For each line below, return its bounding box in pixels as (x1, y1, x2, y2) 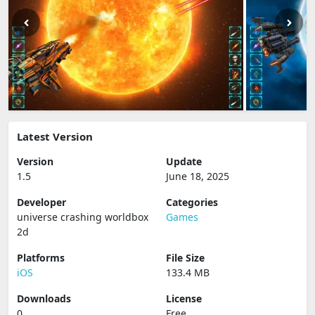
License (166, 292, 202, 305)
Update (166, 155, 202, 168)
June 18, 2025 (166, 169, 229, 183)
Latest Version (17, 129, 93, 143)
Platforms (17, 251, 65, 264)
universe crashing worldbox (17, 210, 148, 224)
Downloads (17, 292, 71, 305)
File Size (166, 251, 205, 264)
